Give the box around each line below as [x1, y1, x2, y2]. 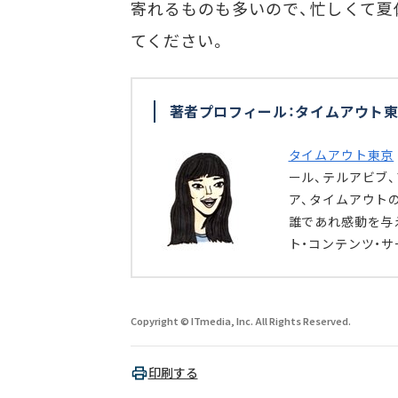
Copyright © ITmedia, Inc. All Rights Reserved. [130, 314, 351, 328]
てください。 [130, 28, 227, 52]
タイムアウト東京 [288, 146, 394, 163]
